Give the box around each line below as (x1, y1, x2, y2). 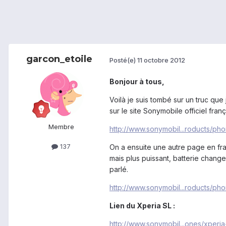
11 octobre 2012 (137, 55, 185, 64)
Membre (48, 123, 74, 131)
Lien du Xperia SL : (109, 201, 175, 210)
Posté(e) (109, 55, 137, 64)
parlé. (109, 165, 128, 174)
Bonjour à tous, (109, 77, 164, 86)
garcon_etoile (26, 53, 92, 65)
